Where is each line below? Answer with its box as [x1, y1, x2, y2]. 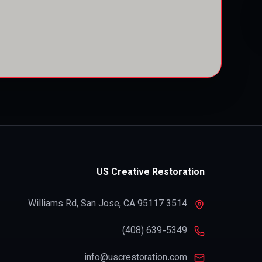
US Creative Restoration [96, 165, 205, 180]
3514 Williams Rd [166, 197, 188, 212]
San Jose [81, 197, 120, 212]
